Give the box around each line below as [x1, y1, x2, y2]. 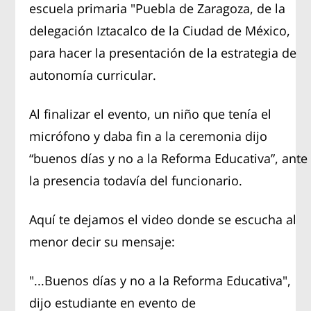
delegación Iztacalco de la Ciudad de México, [29, 22, 291, 39]
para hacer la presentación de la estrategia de [29, 44, 297, 61]
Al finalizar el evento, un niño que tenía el [29, 105, 272, 122]
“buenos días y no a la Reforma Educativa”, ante [29, 149, 308, 167]
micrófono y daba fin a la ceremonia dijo [29, 127, 268, 144]
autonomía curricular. [29, 66, 157, 83]
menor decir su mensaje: [29, 233, 176, 250]
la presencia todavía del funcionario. [29, 171, 243, 189]
